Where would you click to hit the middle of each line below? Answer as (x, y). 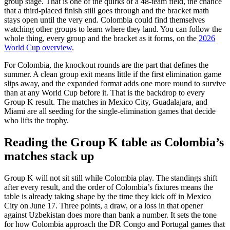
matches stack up (49, 156)
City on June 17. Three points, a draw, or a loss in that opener (103, 206)
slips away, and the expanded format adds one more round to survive (115, 84)
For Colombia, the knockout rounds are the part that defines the (106, 65)
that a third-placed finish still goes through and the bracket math (107, 11)
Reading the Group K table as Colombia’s (114, 142)
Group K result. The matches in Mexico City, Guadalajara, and (106, 102)
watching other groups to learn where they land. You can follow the (113, 29)
